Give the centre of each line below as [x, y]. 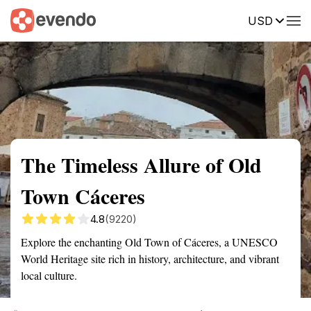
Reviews [287, 19]
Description [220, 19]
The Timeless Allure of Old [141, 165]
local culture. [49, 275]
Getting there [144, 19]
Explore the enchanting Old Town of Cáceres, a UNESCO [149, 242]
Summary [31, 19]
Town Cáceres [83, 196]
